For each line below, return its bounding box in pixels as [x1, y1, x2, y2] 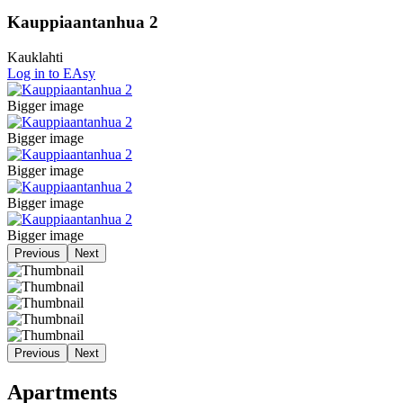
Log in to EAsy [7, 65, 95, 81]
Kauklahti [7, 49, 63, 65]
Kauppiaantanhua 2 [7, 13, 158, 32]
